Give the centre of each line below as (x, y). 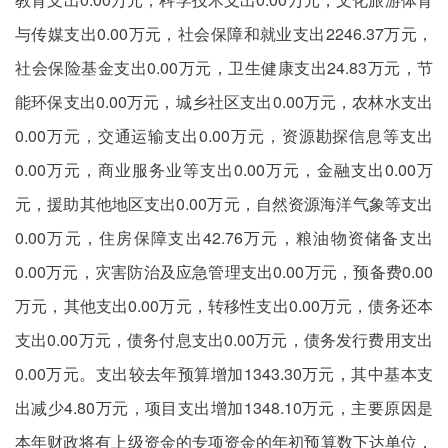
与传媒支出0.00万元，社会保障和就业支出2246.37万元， (224, 33)
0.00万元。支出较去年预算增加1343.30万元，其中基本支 (224, 373)
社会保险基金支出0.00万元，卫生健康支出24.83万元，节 (224, 67)
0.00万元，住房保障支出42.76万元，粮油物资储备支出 (224, 237)
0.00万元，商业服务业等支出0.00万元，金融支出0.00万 (224, 169)
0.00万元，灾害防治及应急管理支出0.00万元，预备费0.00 (224, 271)
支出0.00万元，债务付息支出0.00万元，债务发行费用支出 (224, 339)
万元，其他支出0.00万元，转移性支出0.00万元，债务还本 (224, 305)
